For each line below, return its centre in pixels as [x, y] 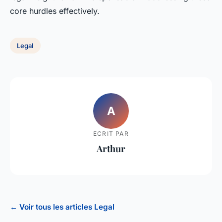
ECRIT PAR [111, 133]
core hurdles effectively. [55, 11]
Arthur [111, 148]
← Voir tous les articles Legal [62, 207]
